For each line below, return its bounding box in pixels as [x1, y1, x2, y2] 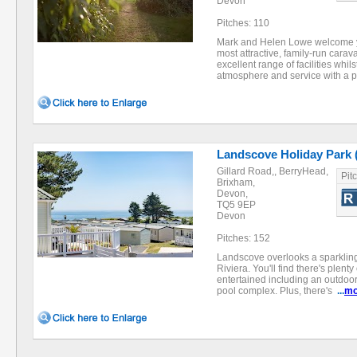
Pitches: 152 [217, 233, 270, 244]
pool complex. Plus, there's [217, 285, 337, 296]
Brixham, [217, 177, 255, 188]
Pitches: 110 [217, 18, 269, 29]
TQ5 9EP [217, 199, 256, 210]
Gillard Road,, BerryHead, [217, 166, 328, 177]
